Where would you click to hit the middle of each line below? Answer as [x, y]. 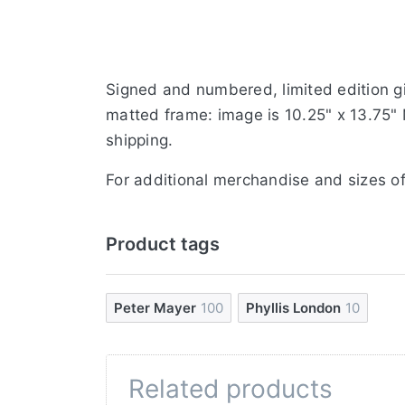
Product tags [163, 244]
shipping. [140, 140]
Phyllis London [294, 307]
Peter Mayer [155, 307]
